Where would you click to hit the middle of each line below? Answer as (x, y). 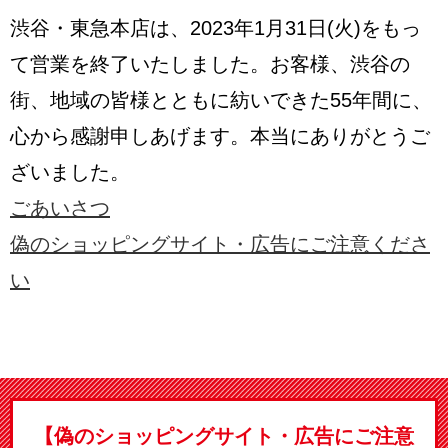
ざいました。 (70, 172)
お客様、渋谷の (340, 64)
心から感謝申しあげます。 (130, 136)
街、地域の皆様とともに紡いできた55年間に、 (221, 100)
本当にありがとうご (340, 136)
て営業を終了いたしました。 (140, 64)
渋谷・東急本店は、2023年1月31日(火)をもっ (215, 28)
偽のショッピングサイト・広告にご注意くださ (220, 244)
